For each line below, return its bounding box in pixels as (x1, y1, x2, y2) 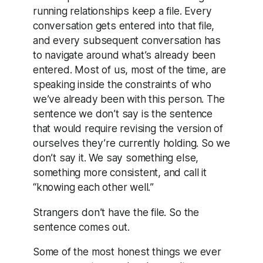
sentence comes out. (33, 220, 130, 233)
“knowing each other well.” (33, 181, 154, 194)
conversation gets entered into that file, (33, 19, 215, 32)
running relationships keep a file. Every (33, 5, 212, 18)
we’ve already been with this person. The (33, 93, 225, 106)
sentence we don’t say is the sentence (33, 107, 213, 120)
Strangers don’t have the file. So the (33, 205, 199, 218)
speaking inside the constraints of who (33, 78, 211, 91)
